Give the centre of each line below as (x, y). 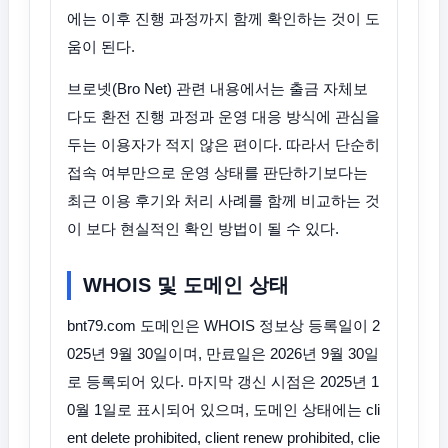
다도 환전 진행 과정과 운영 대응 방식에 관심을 (223, 116)
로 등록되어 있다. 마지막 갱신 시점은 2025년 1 (223, 381)
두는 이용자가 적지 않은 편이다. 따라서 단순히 (223, 144)
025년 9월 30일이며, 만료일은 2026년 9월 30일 (223, 353)
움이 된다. (101, 46)
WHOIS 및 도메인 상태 (186, 285)
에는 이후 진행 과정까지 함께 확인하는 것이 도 (223, 18)
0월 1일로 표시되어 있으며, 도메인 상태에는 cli (223, 409)
